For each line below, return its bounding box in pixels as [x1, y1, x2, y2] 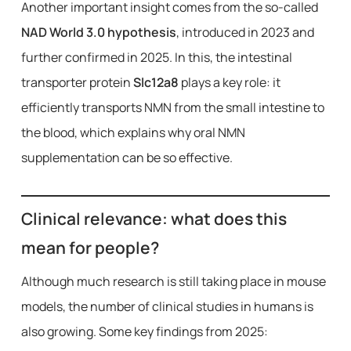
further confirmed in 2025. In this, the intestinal [20, 49, 292, 66]
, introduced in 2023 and [175, 24, 314, 41]
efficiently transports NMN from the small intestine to [20, 99, 324, 116]
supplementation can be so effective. [20, 149, 233, 166]
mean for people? [20, 237, 159, 259]
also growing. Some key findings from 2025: [20, 323, 268, 340]
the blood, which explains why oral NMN [20, 124, 245, 141]
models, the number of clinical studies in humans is [20, 298, 313, 315]
